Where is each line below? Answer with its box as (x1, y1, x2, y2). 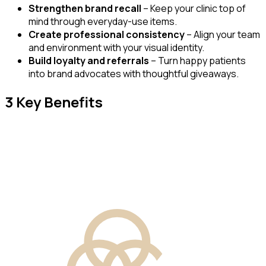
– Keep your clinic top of (141, 1, 246, 15)
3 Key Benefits (5, 91, 103, 112)
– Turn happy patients (149, 53, 246, 67)
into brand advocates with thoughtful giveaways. (28, 66, 239, 80)
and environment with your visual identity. (28, 40, 204, 54)
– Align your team (185, 27, 260, 41)
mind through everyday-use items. (28, 14, 177, 28)
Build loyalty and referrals (28, 53, 149, 67)
